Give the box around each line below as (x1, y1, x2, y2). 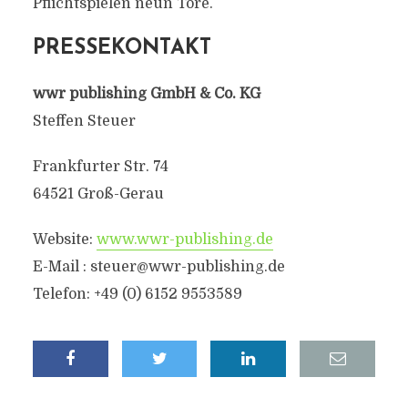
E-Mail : (32, 259, 90, 275)
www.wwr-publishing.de (96, 231, 273, 248)
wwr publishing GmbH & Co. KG (32, 86, 260, 102)
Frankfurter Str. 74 (32, 158, 168, 175)
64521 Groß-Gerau (32, 186, 164, 202)
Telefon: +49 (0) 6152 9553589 (32, 286, 242, 302)
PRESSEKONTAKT (32, 38, 211, 59)
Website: (32, 231, 97, 248)
